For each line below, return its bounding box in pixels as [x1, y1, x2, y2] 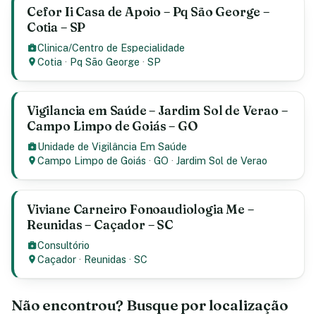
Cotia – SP [27, 20, 86, 35]
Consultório [37, 239, 90, 251]
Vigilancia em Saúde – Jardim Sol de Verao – [27, 103, 288, 118]
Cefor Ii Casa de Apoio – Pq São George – [27, 4, 269, 19]
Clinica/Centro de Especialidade [37, 42, 186, 54]
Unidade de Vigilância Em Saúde [37, 140, 188, 152]
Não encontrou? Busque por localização [11, 296, 288, 314]
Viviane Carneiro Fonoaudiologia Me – [27, 202, 254, 217]
